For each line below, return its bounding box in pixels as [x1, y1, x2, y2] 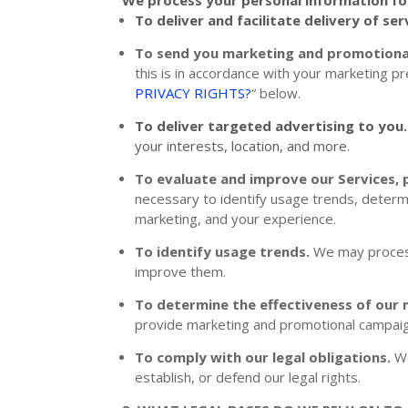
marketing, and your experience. [135, 209, 337, 228]
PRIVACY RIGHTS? [135, 83, 252, 102]
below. [256, 83, 301, 102]
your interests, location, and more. [135, 136, 351, 155]
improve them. [135, 261, 227, 280]
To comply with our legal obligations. [135, 347, 392, 366]
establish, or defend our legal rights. [135, 367, 362, 386]
